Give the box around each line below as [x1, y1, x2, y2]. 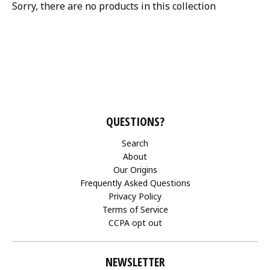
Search [122, 137, 148, 149]
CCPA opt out [108, 217, 162, 228]
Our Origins [113, 164, 157, 175]
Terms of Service [102, 204, 168, 215]
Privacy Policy [108, 190, 162, 202]
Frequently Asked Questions [80, 177, 190, 189]
